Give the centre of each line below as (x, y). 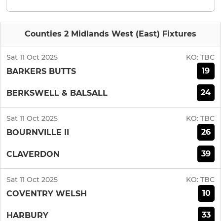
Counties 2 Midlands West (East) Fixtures (110, 34)
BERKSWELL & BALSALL (57, 93)
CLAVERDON (33, 154)
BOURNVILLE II (38, 132)
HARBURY (27, 215)
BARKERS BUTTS (41, 71)
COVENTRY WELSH (47, 193)
